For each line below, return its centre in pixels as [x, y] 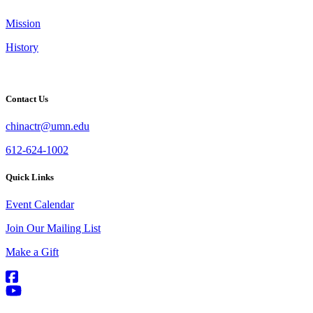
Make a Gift [32, 252]
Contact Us [27, 99]
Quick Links [30, 177]
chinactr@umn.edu [48, 126]
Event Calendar [40, 205]
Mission [23, 24]
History [22, 48]
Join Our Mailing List [53, 228]
